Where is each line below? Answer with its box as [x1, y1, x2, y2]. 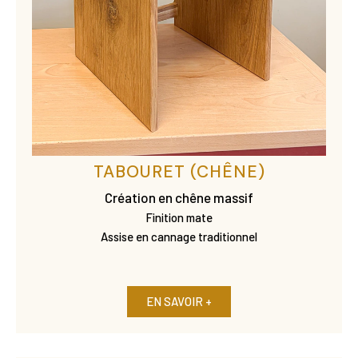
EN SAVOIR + [146, 293, 212, 308]
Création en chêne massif [105, 189, 253, 205]
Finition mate [145, 209, 213, 225]
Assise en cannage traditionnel [101, 229, 257, 244]
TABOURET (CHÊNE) [93, 160, 265, 183]
